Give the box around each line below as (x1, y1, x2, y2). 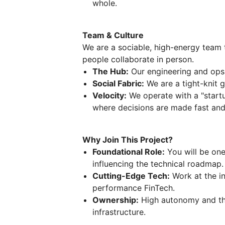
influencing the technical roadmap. (92, 159, 223, 169)
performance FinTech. (92, 183, 175, 193)
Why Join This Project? (82, 135, 173, 145)
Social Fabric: (92, 78, 144, 88)
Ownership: (92, 195, 139, 205)
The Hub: (92, 66, 129, 76)
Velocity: (92, 90, 127, 100)
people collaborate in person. (82, 54, 194, 64)
